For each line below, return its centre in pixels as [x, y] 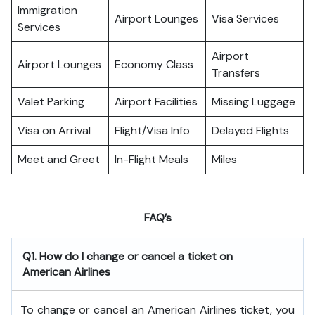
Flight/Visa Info [152, 130]
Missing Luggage [253, 102]
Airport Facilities [156, 102]
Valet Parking [51, 102]
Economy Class [154, 64]
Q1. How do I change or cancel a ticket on [128, 256]
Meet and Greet [59, 159]
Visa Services [245, 19]
